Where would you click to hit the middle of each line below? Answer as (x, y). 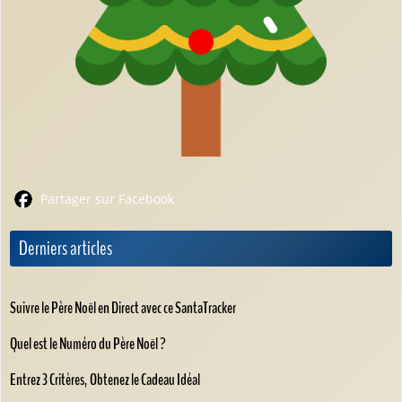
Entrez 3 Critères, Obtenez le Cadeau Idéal (105, 380)
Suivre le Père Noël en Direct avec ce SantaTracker (123, 308)
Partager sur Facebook (105, 199)
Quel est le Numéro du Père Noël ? (88, 344)
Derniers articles (66, 249)
